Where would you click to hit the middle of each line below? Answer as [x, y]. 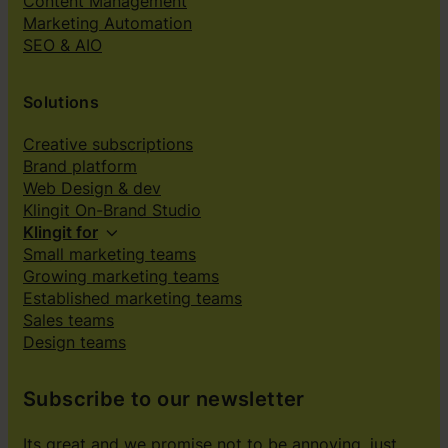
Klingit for [60, 232]
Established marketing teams [132, 298]
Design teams [74, 342]
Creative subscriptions [108, 144]
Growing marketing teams [121, 276]
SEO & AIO [62, 45]
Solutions [61, 102]
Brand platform [80, 166]
